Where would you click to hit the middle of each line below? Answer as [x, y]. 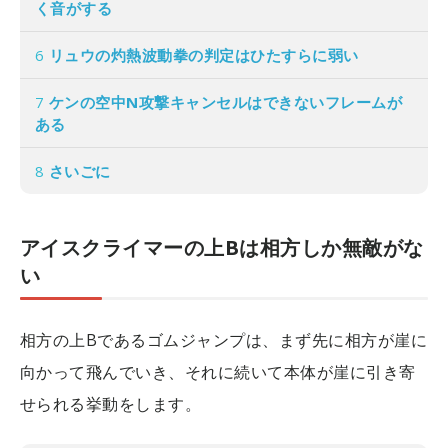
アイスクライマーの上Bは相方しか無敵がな [222, 247]
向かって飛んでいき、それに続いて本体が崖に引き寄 [218, 371]
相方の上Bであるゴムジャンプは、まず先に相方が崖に [224, 339]
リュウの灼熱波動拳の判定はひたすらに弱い [201, 54]
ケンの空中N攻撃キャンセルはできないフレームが [223, 101]
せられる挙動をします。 [111, 403]
